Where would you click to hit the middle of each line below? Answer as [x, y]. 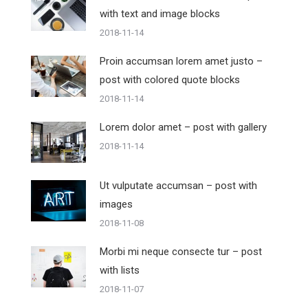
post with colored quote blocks [170, 80]
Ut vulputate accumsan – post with [178, 186]
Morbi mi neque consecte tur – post [181, 252]
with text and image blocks [160, 14]
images [116, 204]
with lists [120, 270]
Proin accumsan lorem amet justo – [181, 61]
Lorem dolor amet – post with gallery [183, 127]
